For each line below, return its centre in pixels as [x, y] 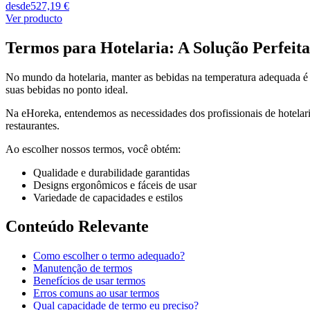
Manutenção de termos [83, 268]
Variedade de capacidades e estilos [108, 197]
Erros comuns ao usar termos [96, 293]
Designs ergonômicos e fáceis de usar [115, 185]
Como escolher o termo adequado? [109, 256]
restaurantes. [33, 125]
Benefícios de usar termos [89, 281]
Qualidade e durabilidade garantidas [111, 172]
